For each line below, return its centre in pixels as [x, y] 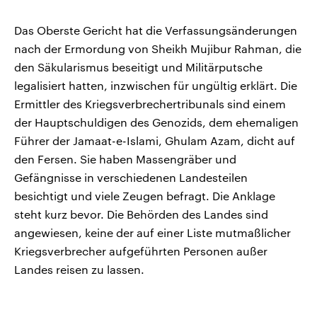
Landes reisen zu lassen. [79, 269]
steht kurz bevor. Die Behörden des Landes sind [141, 214]
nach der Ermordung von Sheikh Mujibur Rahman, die [158, 48]
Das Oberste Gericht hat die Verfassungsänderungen [156, 30]
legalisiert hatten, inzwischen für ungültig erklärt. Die [156, 85]
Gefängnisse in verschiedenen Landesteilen [131, 177]
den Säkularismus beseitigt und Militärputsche [138, 67]
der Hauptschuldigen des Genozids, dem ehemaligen [156, 122]
